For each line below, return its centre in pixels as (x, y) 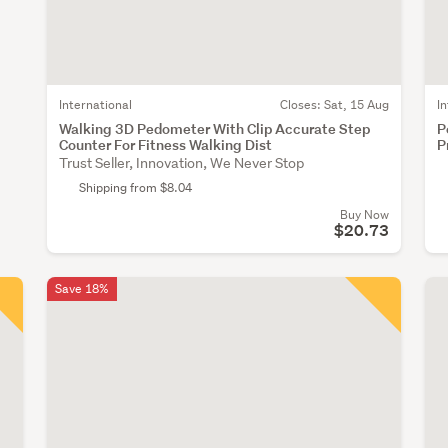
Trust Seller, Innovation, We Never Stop (181, 163)
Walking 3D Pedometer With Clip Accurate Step (214, 129)
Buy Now (364, 215)
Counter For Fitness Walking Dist (165, 145)
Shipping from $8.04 (135, 188)
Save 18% (81, 289)
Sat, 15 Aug (356, 105)
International (95, 105)
